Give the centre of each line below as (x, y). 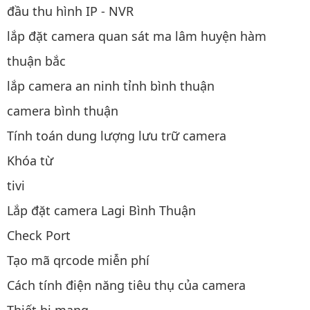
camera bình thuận (63, 110)
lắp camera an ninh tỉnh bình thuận (111, 85)
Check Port (39, 235)
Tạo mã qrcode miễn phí (78, 260)
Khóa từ (30, 160)
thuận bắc (36, 61)
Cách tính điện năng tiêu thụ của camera (126, 285)
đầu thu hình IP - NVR (70, 11)
